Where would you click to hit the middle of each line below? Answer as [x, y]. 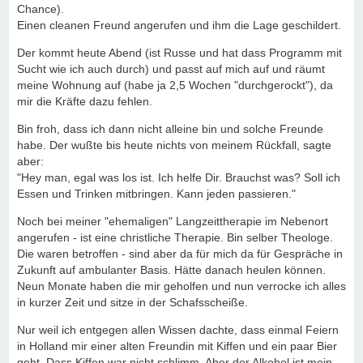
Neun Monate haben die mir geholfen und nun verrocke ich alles [181, 286]
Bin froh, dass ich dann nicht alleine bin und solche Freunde [170, 129]
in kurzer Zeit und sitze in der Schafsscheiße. [132, 302]
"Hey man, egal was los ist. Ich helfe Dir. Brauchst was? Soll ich [179, 177]
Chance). [41, 9]
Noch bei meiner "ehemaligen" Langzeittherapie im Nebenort [173, 221]
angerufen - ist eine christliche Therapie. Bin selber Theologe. [175, 237]
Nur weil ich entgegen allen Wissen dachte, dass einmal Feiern [178, 330]
